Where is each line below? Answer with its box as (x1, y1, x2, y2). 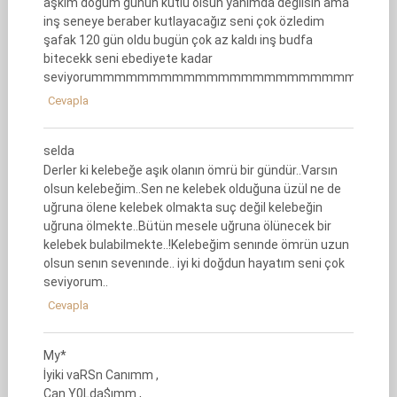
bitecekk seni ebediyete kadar (43, 51, 213, 66)
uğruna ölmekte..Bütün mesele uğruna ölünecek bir (43, 219, 331, 233)
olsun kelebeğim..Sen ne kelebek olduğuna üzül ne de (43, 182, 341, 196)
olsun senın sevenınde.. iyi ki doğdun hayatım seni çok (43, 256, 345, 270)
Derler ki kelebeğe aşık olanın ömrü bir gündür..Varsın (43, 163, 338, 177)
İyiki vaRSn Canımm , (43, 368, 159, 382)
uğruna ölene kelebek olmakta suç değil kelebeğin (43, 200, 323, 214)
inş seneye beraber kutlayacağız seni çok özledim (43, 14, 324, 28)
